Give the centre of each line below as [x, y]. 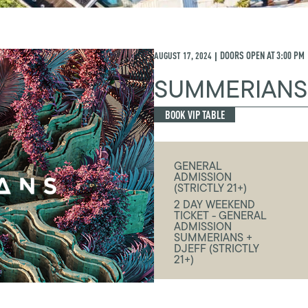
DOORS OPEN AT [247, 56]
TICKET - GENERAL [220, 215]
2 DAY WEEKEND [215, 204]
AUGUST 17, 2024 [183, 56]
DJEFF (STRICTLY [217, 248]
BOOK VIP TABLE [195, 115]
